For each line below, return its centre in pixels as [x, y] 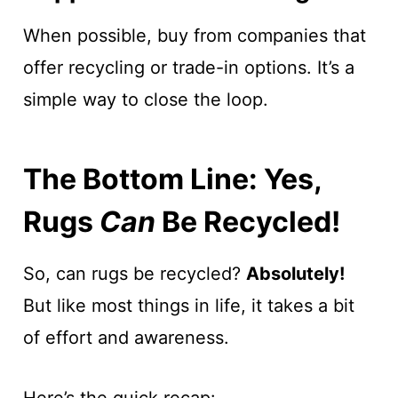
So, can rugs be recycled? [134, 274]
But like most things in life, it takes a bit [188, 306]
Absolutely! [295, 274]
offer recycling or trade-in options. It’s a [188, 68]
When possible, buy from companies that [194, 36]
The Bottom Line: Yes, [172, 179]
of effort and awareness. [126, 338]
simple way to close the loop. [145, 99]
